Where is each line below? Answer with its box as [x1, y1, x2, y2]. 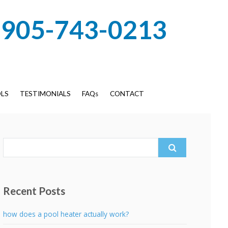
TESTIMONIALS [19, 90, 71, 98]
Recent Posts [3, 184, 66, 197]
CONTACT [109, 90, 144, 98]
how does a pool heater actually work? [3, 209, 129, 219]
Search [3, 138, 25, 148]
